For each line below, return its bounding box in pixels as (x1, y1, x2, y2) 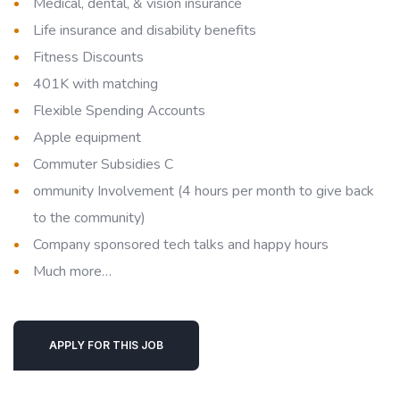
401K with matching (33, 74, 158, 94)
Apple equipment (33, 128, 141, 147)
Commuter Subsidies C (33, 154, 173, 174)
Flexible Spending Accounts (33, 101, 205, 121)
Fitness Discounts (33, 47, 144, 67)
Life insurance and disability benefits (33, 21, 256, 40)
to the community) (33, 208, 146, 228)
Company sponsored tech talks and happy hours (33, 235, 329, 254)
